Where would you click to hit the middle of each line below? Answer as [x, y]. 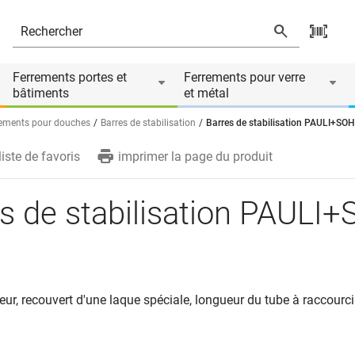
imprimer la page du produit [195, 157]
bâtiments [41, 93]
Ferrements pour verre [244, 77]
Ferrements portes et [70, 77]
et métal [206, 93]
